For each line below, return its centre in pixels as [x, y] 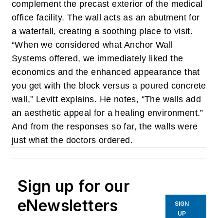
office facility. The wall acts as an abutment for [106, 18]
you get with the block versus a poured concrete [109, 86]
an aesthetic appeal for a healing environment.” [108, 113]
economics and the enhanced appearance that [106, 72]
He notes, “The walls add [150, 100]
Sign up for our [74, 186]
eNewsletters [68, 206]
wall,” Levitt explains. [56, 100]
